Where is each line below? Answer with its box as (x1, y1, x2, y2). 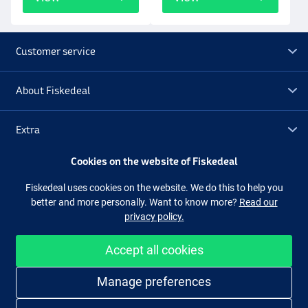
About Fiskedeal (16, 84, 91, 96)
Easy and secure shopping (164, 259, 276, 271)
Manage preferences (97, 274, 211, 289)
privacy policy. (124, 210, 184, 222)
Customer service (16, 45, 96, 57)
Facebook (116, 205, 159, 217)
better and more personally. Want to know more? (30, 196, 239, 208)
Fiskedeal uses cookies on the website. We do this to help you (25, 181, 283, 193)
